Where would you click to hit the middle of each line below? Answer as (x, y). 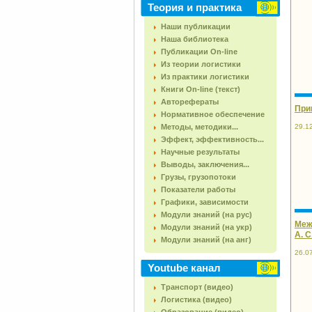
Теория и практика (195, 7)
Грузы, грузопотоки (198, 177)
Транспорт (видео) (197, 287)
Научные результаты (200, 152)
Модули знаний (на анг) (206, 240)
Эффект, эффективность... (212, 139)
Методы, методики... (200, 127)
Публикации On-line (199, 52)
